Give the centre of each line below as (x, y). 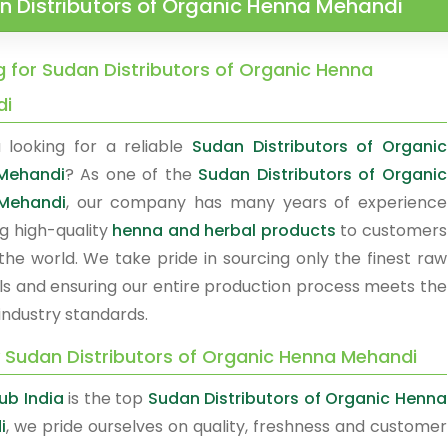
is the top (105, 398)
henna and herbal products (224, 230)
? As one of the (131, 174)
